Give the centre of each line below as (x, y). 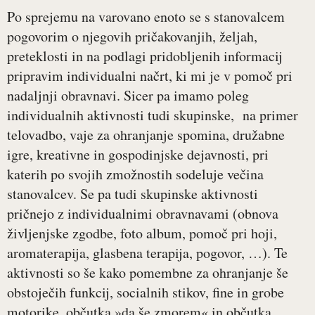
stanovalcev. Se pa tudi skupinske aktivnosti (133, 194)
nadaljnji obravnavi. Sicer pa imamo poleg (128, 96)
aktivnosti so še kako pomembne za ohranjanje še (148, 273)
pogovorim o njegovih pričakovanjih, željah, (132, 37)
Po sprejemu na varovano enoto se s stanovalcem (146, 17)
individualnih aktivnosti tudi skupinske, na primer (153, 115)
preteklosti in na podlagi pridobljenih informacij (145, 56)
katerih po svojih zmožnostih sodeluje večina (135, 174)
